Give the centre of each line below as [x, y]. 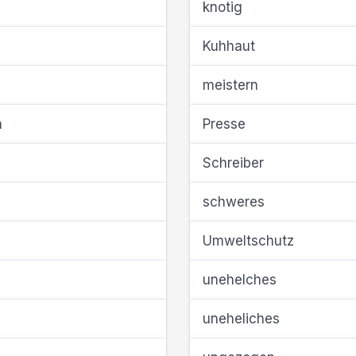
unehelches [240, 280]
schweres [234, 202]
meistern [230, 85]
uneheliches [241, 319]
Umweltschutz [248, 241]
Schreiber [233, 163]
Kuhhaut [229, 46]
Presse [224, 124]
